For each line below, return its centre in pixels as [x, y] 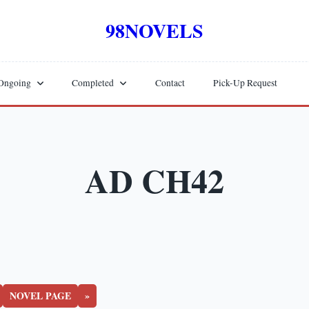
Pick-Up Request [245, 83]
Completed [93, 83]
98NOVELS [154, 30]
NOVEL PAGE [40, 295]
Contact [170, 83]
